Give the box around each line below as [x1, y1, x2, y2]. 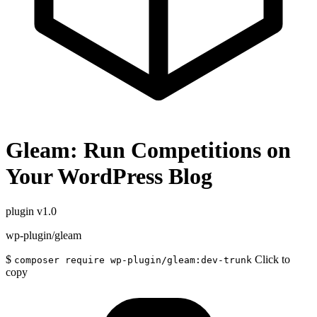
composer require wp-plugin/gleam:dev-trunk [14, 254, 252, 265]
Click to [255, 253, 290, 265]
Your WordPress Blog [6, 163, 212, 190]
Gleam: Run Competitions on [6, 137, 291, 163]
